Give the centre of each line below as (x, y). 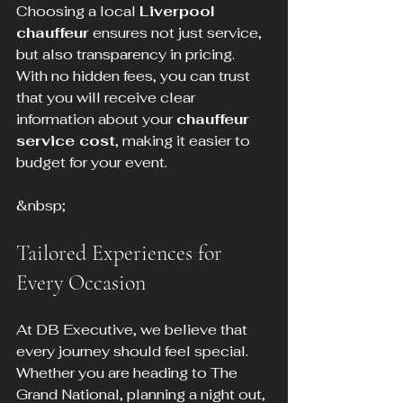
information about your (96, 119)
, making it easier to (184, 140)
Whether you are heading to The (129, 372)
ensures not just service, (177, 32)
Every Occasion (81, 282)
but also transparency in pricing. (127, 54)
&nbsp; (41, 205)
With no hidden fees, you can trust (135, 76)
